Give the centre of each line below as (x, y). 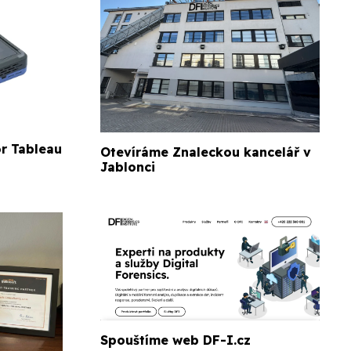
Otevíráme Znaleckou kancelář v (206, 152)
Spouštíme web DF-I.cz (175, 340)
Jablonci (128, 166)
